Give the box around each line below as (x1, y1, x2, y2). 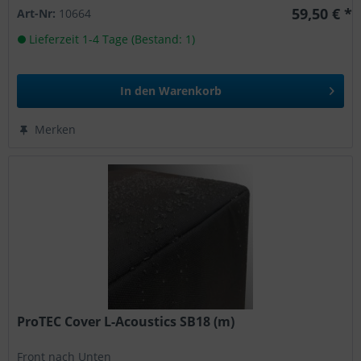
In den (120, 83, 156, 99)
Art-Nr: (17, 6, 60, 22)
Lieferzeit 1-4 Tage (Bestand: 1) (26, 31, 196, 48)
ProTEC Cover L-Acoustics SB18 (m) (17, 312, 235, 330)
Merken (35, 122, 77, 138)
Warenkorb (159, 83, 222, 99)
